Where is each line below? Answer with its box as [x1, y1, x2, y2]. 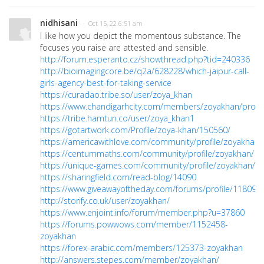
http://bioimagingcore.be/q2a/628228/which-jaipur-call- [40, 65, 249, 77]
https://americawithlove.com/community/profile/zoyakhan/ [40, 136, 262, 147]
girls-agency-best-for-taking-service [40, 77, 171, 88]
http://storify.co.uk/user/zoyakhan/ [40, 195, 170, 206]
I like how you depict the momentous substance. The [40, 30, 241, 41]
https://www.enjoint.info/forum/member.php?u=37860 [40, 207, 245, 218]
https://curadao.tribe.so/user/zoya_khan [40, 89, 192, 100]
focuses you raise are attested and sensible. [40, 42, 208, 53]
